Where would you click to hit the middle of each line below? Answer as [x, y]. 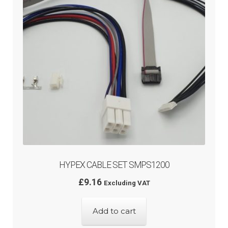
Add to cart [114, 211]
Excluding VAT [127, 183]
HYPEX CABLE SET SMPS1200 [114, 165]
